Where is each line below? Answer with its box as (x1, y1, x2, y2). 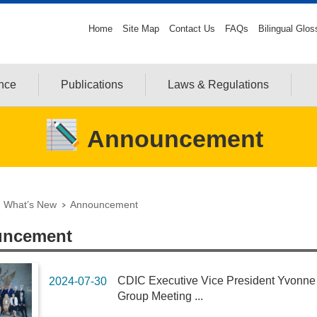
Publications (61, 79, 123, 91)
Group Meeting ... (117, 290, 204, 302)
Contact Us (169, 23, 216, 34)
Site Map (122, 23, 160, 34)
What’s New (4, 199, 57, 210)
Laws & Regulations (168, 79, 269, 91)
